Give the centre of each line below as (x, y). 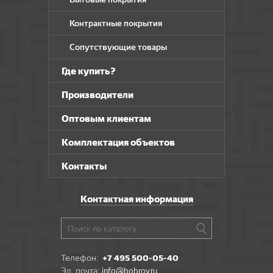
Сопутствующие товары (118, 47)
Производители (97, 95)
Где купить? (89, 71)
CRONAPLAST (91, 29)
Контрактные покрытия (116, 23)
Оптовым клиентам (106, 119)
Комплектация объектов (118, 142)
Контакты (84, 166)
